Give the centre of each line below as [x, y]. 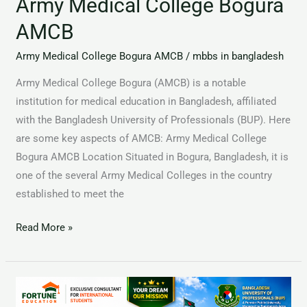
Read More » [45, 228]
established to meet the [70, 194]
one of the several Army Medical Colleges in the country [144, 175]
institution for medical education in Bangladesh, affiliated [146, 101]
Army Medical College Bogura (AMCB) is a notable [131, 83]
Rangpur [34, 285]
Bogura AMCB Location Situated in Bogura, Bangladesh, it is [152, 157]
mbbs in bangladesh [238, 56]
